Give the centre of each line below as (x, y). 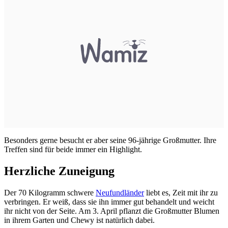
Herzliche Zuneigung (59, 171)
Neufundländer (120, 192)
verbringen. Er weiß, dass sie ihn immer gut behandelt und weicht (109, 202)
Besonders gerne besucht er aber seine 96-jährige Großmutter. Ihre (110, 140)
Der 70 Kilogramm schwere (50, 192)
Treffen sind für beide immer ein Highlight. (73, 149)
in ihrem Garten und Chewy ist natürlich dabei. (79, 220)
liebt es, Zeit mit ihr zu (181, 192)
